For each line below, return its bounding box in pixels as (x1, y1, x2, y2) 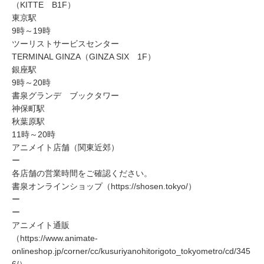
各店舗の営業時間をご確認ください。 (12, 169, 152, 179)
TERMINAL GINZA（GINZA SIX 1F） (12, 52, 156, 62)
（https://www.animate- (12, 233, 98, 243)
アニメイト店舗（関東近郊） (12, 143, 119, 153)
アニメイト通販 (12, 220, 70, 230)
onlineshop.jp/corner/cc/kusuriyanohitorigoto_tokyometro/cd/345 (12, 246, 250, 256)
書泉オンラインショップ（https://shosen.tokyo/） (12, 181, 196, 192)
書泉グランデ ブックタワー (12, 91, 119, 101)
